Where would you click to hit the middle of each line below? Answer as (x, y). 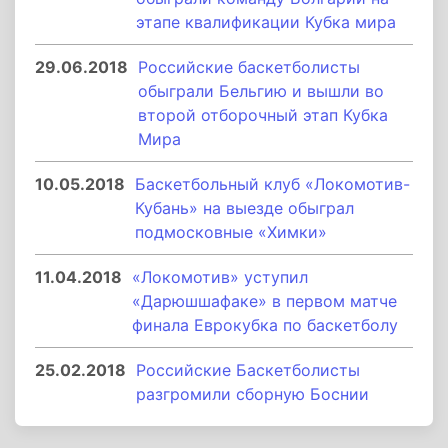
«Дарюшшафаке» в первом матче (264, 301)
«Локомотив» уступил (220, 277)
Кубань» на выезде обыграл (244, 208)
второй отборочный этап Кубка (263, 115)
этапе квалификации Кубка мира (266, 22)
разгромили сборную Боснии (252, 394)
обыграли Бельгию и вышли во (261, 91)
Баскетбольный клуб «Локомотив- (272, 184)
